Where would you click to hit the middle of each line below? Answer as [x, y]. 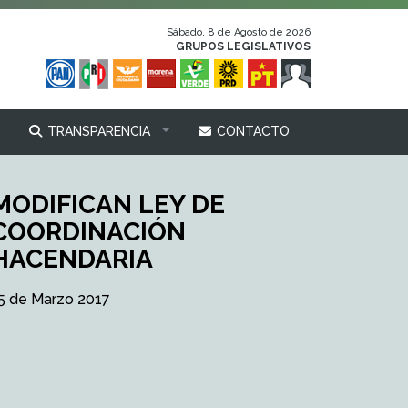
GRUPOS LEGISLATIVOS [243, 46]
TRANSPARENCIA [97, 131]
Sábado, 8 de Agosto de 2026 [239, 32]
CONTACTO [251, 131]
